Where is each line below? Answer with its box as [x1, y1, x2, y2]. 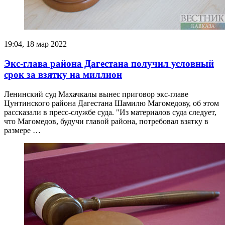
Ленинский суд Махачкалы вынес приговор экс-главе [4, 89, 188, 98]
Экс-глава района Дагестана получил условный [4, 58, 214, 69]
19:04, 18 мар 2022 [4, 40, 67, 49]
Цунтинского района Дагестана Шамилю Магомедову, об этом [4, 98, 219, 107]
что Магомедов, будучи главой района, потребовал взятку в [4, 117, 208, 126]
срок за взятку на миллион [4, 69, 122, 80]
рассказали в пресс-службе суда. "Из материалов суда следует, [4, 107, 216, 117]
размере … [4, 126, 41, 135]
